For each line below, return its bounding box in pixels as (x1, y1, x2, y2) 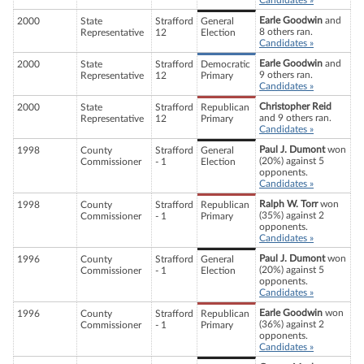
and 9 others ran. (259, 113, 331, 123)
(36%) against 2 (259, 319, 324, 330)
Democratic (201, 59, 250, 70)
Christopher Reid (259, 102, 331, 112)
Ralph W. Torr (259, 199, 318, 210)
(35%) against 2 (259, 210, 324, 221)
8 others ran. (259, 27, 313, 37)
